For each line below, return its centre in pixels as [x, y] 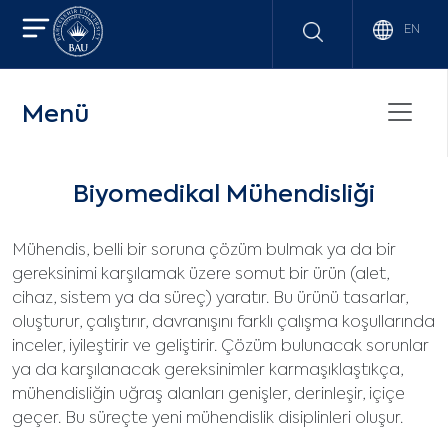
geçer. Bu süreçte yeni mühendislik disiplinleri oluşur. [207, 419]
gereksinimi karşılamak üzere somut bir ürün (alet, [200, 275]
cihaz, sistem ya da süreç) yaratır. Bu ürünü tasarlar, [210, 299]
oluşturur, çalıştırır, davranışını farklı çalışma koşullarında [223, 323]
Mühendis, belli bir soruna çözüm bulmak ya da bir [204, 251]
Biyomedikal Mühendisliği [224, 195]
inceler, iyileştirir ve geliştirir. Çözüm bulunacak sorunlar [220, 347]
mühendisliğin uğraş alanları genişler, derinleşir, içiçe [208, 395]
